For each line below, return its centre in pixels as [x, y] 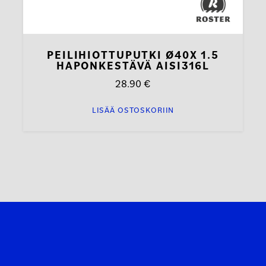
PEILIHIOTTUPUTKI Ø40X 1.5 [133, 54]
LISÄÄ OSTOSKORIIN [133, 110]
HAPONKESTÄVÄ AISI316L [133, 65]
